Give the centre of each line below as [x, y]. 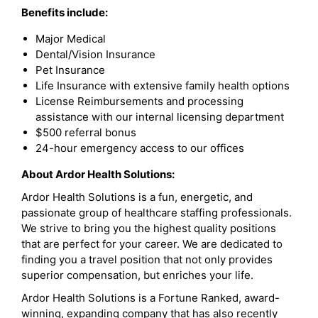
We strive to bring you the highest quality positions [149, 228]
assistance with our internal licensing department [160, 117]
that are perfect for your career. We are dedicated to [152, 244]
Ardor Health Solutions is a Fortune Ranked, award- [150, 298]
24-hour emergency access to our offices [140, 148]
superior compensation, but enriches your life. [137, 275]
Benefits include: [65, 12]
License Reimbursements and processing [139, 101]
